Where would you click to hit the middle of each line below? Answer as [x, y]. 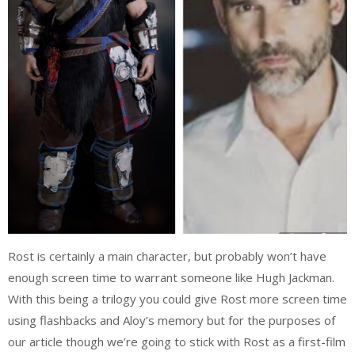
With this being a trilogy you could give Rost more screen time [177, 298]
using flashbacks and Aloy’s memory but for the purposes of [172, 320]
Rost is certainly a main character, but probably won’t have [167, 256]
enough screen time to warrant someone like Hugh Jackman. [171, 277]
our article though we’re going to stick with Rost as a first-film [177, 341]
